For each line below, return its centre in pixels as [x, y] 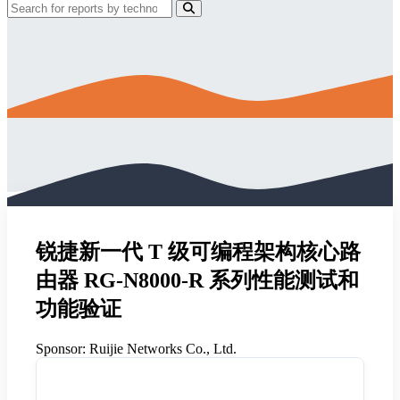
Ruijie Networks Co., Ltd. [161, 348]
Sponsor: [61, 348]
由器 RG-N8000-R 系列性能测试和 [197, 280]
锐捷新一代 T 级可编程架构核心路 [198, 251]
